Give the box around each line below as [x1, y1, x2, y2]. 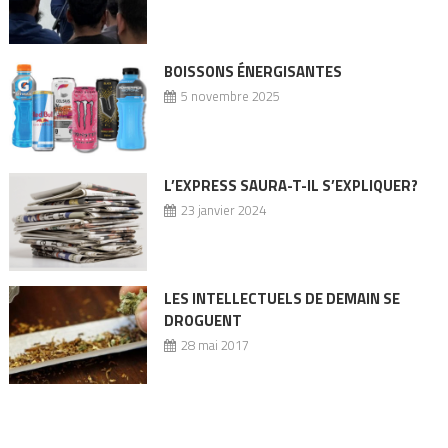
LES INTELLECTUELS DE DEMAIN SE [163, 286, 400, 310]
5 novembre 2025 [180, 86, 280, 107]
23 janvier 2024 [180, 199, 266, 220]
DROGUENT [163, 308, 242, 332]
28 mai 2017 [180, 334, 249, 355]
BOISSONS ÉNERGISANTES [163, 60, 342, 84]
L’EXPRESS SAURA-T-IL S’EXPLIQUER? [163, 173, 418, 197]
